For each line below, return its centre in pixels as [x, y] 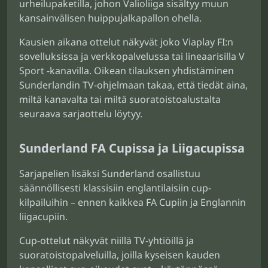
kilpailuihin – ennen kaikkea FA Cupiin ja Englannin [133, 202]
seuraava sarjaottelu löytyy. [81, 114]
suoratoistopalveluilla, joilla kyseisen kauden [120, 255]
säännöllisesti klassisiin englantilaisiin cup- [115, 188]
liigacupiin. [43, 217]
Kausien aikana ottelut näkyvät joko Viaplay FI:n [126, 42]
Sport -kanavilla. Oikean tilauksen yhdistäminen [127, 71]
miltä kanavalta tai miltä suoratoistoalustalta [120, 99]
